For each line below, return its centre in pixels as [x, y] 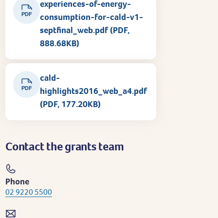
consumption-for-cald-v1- [91, 17]
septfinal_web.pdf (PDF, [85, 30]
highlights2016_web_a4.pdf [93, 91]
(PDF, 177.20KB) [70, 104]
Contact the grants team [65, 146]
